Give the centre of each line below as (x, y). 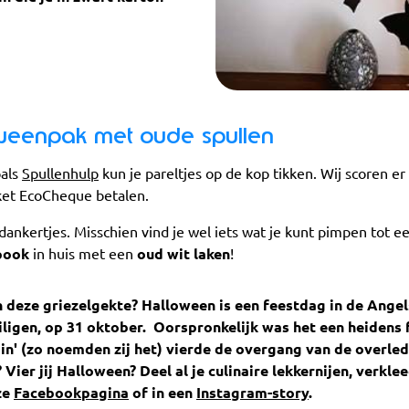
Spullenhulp (60, 174)
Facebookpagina (71, 393)
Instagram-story (252, 393)
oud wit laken (184, 254)
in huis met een (85, 254)
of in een (163, 393)
